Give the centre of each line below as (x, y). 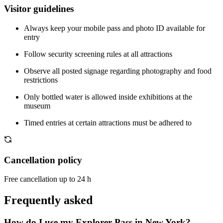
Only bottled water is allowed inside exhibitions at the (108, 97)
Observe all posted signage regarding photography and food (118, 71)
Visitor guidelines (39, 9)
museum (37, 106)
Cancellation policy (43, 160)
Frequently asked (48, 200)
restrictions (41, 80)
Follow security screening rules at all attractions (98, 54)
